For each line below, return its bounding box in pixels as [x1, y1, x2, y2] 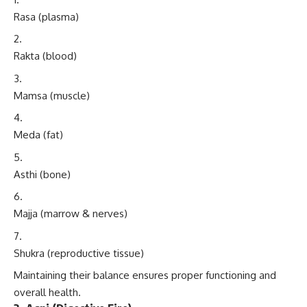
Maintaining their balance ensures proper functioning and [14, 269, 276, 282]
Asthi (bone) [14, 167, 71, 181]
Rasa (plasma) [14, 10, 79, 23]
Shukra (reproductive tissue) [14, 246, 144, 260]
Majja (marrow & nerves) [14, 207, 127, 221]
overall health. [14, 286, 81, 299]
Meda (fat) [14, 128, 63, 142]
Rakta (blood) [14, 49, 77, 63]
